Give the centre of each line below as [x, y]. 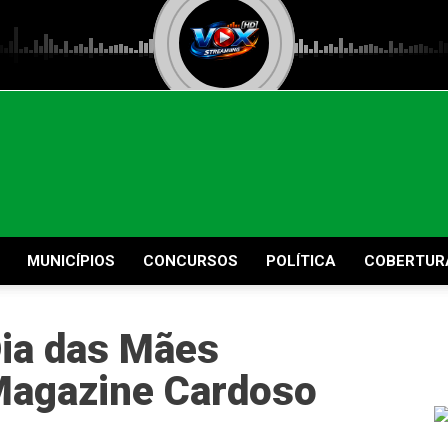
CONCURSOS [190, 261]
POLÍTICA [301, 261]
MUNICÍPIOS [71, 261]
